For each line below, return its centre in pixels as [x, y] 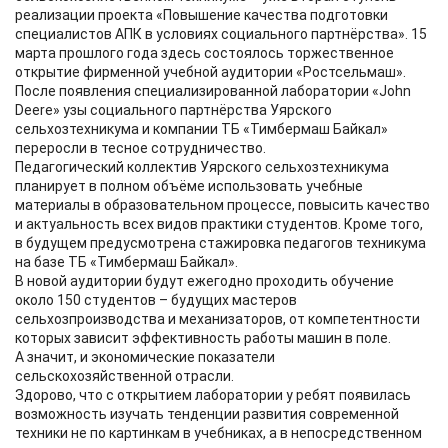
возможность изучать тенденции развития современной [207, 414]
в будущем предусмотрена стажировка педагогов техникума [220, 243]
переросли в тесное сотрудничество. [140, 148]
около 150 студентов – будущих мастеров [156, 300]
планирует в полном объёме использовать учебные [189, 186]
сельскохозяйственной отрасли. [124, 376]
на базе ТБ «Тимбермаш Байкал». [126, 262]
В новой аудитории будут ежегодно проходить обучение [204, 281]
